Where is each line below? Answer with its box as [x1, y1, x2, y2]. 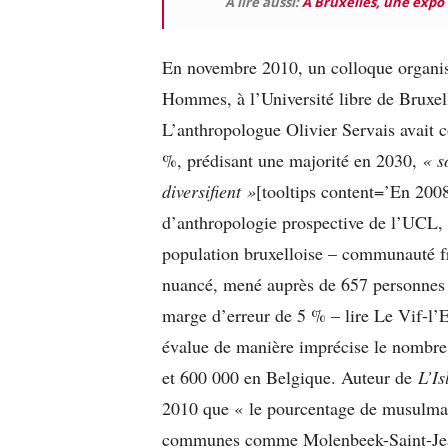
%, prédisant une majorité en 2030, [162, 147, 422, 172]
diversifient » [162, 178, 256, 203]
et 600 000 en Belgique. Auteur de [162, 364, 418, 389]
